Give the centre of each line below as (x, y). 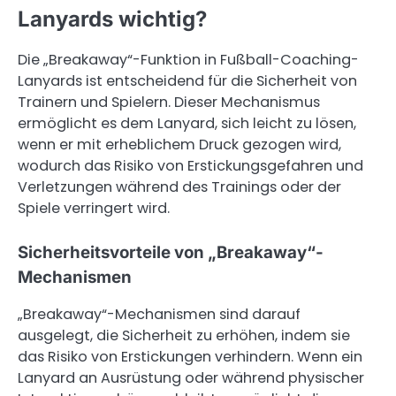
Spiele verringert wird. (94, 208)
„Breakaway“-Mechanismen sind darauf (159, 314)
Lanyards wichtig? (112, 19)
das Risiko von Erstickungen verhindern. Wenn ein (190, 356)
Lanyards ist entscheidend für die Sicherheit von (187, 80)
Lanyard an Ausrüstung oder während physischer (191, 377)
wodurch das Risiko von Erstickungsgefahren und (190, 165)
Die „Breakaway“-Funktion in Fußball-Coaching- (188, 59)
